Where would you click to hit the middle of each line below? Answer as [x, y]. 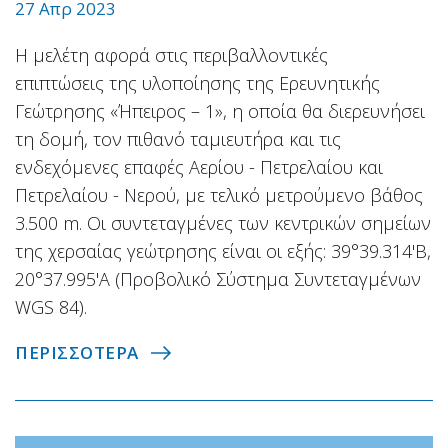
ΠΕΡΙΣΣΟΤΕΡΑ [77, 353]
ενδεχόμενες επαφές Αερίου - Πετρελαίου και [199, 167]
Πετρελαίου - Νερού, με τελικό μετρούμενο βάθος [219, 195]
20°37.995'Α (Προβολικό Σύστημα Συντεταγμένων [218, 279]
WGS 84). [51, 307]
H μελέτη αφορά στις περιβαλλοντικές [171, 55]
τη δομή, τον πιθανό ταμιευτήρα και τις [178, 139]
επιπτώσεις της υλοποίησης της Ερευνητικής [197, 83]
